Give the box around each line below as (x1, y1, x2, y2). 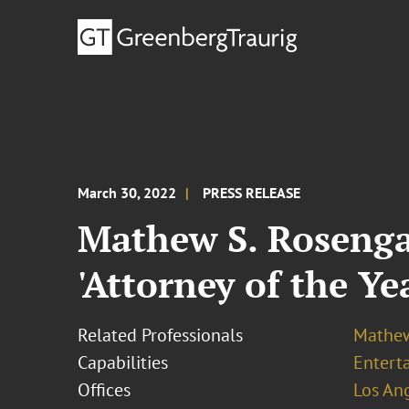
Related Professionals (78, 323, 244, 347)
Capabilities (78, 351, 169, 374)
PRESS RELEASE (203, 184, 301, 202)
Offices (78, 378, 131, 402)
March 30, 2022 (78, 184, 177, 202)
